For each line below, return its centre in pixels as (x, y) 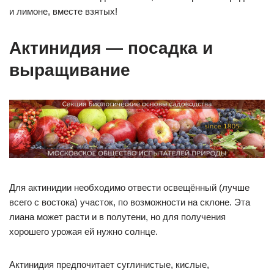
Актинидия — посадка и (111, 48)
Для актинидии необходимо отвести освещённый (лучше (129, 188)
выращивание (70, 70)
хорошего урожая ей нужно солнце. (83, 232)
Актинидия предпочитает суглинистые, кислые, (109, 265)
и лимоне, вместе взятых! (63, 11)
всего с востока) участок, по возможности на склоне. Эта (130, 202)
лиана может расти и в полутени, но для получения (117, 217)
